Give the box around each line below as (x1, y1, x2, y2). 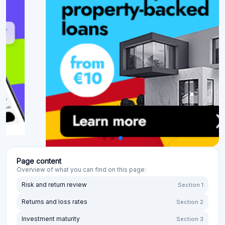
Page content (17, 157, 61, 165)
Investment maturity (22, 215, 80, 222)
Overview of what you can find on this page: (17, 166, 146, 173)
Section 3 (176, 215, 203, 222)
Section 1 (178, 181, 203, 188)
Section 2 (176, 198, 203, 205)
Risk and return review (22, 181, 87, 188)
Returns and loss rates (22, 198, 87, 205)
